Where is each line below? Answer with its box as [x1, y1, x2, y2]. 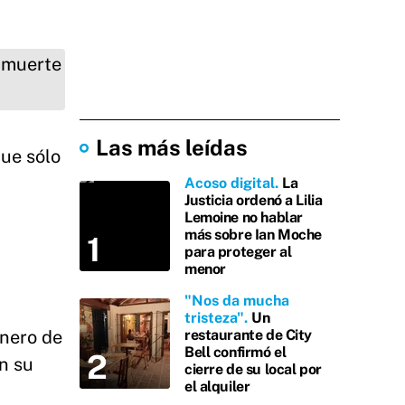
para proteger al [184, 243, 292, 260]
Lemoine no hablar [184, 209, 303, 226]
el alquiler [184, 378, 250, 395]
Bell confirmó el [184, 344, 287, 361]
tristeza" [184, 309, 244, 326]
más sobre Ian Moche [184, 226, 323, 243]
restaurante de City [184, 326, 313, 344]
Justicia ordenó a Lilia [184, 192, 323, 209]
